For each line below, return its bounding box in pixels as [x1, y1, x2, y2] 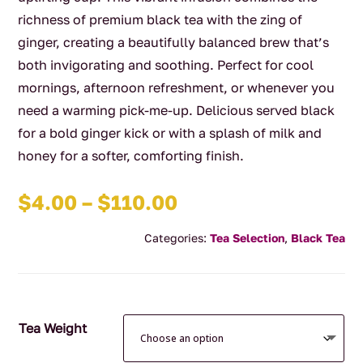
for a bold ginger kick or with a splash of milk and [18, 124, 322, 141]
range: [177, 210, 241, 236]
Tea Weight [19, 319, 88, 336]
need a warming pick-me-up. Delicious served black [18, 101, 335, 118]
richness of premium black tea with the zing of [18, 11, 303, 28]
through [177, 254, 254, 280]
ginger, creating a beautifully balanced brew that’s [18, 33, 330, 50]
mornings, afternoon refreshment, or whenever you [18, 79, 335, 96]
